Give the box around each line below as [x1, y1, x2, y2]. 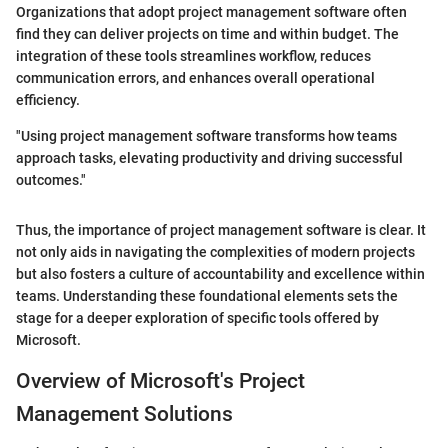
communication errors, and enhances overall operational [16, 70, 375, 87]
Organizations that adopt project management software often [16, 4, 407, 21]
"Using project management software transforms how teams [16, 128, 397, 145]
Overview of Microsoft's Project [16, 369, 305, 394]
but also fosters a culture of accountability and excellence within [16, 266, 425, 283]
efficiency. [16, 92, 80, 109]
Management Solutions [16, 402, 233, 427]
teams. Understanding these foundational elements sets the [16, 288, 398, 305]
